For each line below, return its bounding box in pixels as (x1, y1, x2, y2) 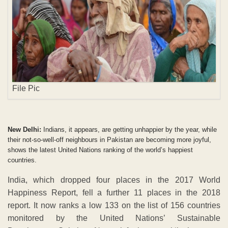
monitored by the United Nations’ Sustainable (8, 213, 220, 222)
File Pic (12, 83, 40, 93)
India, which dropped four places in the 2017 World (8, 175, 220, 184)
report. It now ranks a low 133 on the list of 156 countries (8, 201, 220, 210)
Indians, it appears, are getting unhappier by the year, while (41, 125, 217, 133)
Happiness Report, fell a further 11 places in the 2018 (8, 188, 220, 197)
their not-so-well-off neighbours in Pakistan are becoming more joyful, (8, 135, 211, 144)
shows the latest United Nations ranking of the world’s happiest (8, 146, 193, 154)
